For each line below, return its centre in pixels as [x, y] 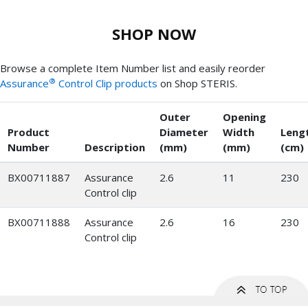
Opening [244, 117]
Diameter [184, 132]
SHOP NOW [154, 34]
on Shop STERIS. [197, 84]
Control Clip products [107, 84]
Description [114, 147]
